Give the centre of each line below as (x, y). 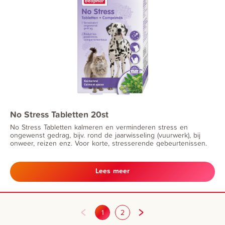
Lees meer (113, 171)
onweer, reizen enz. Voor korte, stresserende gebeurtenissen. (108, 143)
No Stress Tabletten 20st (59, 114)
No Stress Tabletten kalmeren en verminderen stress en (99, 127)
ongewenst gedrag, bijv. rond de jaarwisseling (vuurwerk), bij (105, 135)
